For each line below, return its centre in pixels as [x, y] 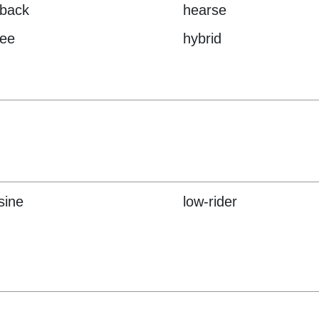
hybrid [203, 39]
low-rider [210, 202]
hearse [205, 10]
